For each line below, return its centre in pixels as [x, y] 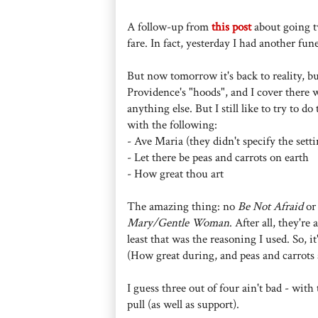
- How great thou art [175, 174]
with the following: [172, 125]
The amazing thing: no [182, 206]
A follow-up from [169, 27]
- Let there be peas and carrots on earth [218, 157]
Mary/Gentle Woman [178, 223]
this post [231, 27]
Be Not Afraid [270, 206]
